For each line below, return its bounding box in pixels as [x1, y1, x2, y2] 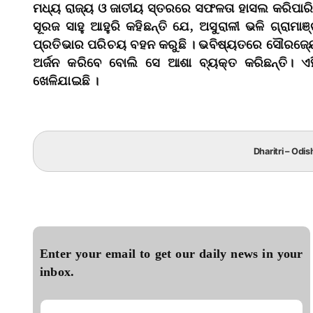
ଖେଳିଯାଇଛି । [33, 74, 99, 89]
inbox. [40, 265, 75, 279]
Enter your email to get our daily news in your [40, 247, 303, 261]
